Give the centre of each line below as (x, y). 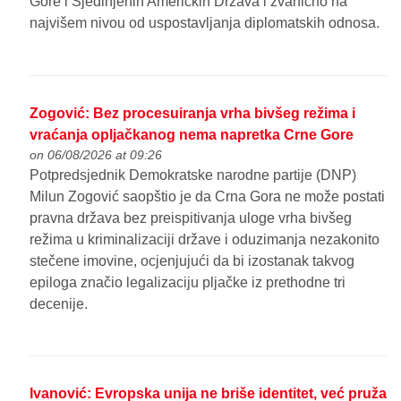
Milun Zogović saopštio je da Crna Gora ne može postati (208, 196)
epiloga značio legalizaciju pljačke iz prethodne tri (188, 282)
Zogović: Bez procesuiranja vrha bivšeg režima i (193, 113)
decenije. (59, 303)
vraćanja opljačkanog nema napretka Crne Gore (192, 134)
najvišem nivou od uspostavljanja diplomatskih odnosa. (205, 22)
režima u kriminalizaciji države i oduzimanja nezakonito (205, 239)
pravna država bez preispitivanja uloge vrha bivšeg (191, 218)
